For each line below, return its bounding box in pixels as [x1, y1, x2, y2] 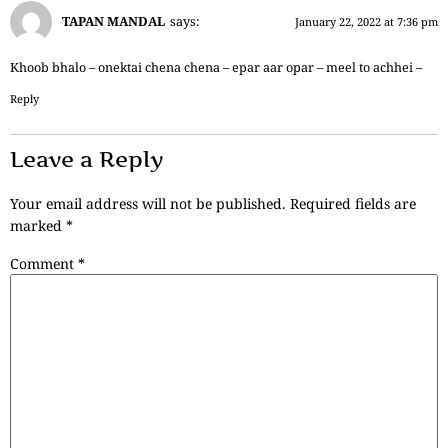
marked [10, 216, 66, 236]
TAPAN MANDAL [62, 12, 165, 30]
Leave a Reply [10, 145, 164, 174]
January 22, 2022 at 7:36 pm [295, 14, 438, 30]
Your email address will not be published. [10, 194, 286, 214]
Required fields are [290, 194, 416, 214]
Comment [10, 254, 78, 274]
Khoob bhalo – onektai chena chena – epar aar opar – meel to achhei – [10, 59, 422, 77]
